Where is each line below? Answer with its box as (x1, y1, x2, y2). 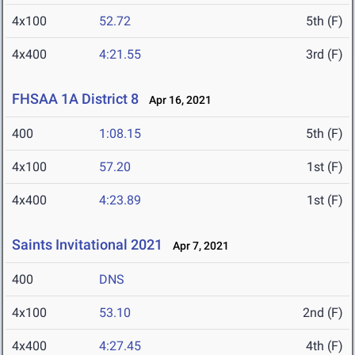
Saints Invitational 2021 (12, 236, 162, 254)
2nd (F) (303, 305, 343, 321)
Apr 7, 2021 (166, 239, 229, 253)
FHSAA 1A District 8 (12, 90, 139, 108)
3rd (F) (306, 47, 343, 63)
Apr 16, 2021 (142, 94, 212, 107)
